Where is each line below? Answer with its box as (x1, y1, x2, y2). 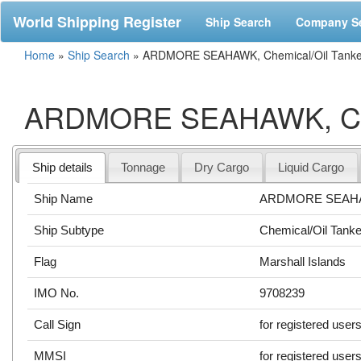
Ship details (31, 160, 93, 174)
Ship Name (34, 191, 93, 205)
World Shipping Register (13, 11, 181, 32)
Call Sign (34, 317, 81, 331)
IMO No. (34, 285, 80, 300)
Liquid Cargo (278, 160, 345, 174)
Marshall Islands (259, 254, 346, 268)
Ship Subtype (34, 222, 105, 237)
